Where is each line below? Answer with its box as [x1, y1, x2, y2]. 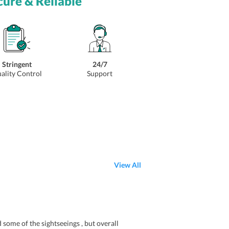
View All [114, 161, 141, 169]
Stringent [2, 60, 32, 68]
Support [87, 69, 113, 78]
